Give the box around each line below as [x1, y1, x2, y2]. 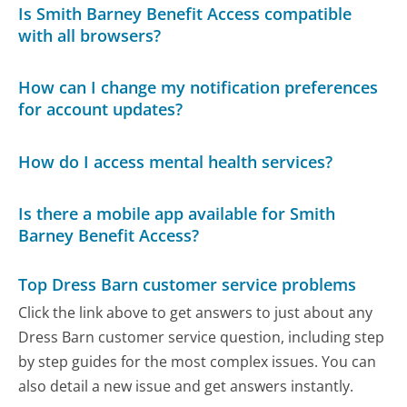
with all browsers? [18, 24, 162, 46]
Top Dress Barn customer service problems [18, 273, 357, 295]
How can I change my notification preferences [18, 76, 379, 99]
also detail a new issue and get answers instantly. [18, 376, 354, 397]
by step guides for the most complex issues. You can [18, 352, 377, 372]
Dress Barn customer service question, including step [18, 327, 385, 348]
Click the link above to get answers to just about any [18, 303, 373, 323]
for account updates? [18, 98, 184, 121]
